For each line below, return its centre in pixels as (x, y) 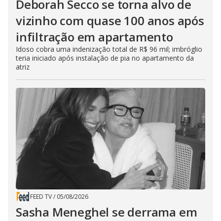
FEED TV (41, 197)
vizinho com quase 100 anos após (110, 21)
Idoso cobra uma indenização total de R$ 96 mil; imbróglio (109, 49)
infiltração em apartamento (94, 37)
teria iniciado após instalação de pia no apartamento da (105, 58)
